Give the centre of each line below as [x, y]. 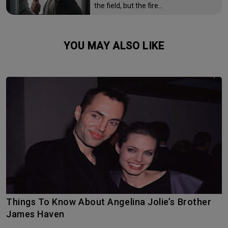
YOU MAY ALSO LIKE [117, 46]
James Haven [35, 214]
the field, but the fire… [129, 5]
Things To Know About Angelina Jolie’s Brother [9, 202]
